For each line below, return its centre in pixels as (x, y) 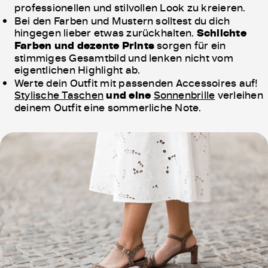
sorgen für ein (190, 45)
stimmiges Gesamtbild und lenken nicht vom (124, 58)
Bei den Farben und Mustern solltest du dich (122, 21)
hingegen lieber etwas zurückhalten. (106, 33)
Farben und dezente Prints (85, 45)
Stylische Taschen (59, 95)
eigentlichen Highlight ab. (77, 70)
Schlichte (221, 33)
